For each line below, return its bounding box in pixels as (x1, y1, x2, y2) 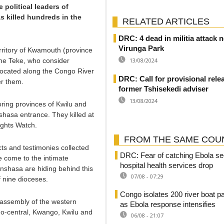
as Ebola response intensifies (120, 200, 215, 208)
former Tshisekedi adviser (118, 84, 208, 93)
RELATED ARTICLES (122, 16, 209, 26)
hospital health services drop (120, 161, 213, 169)
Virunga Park (118, 44, 164, 52)
